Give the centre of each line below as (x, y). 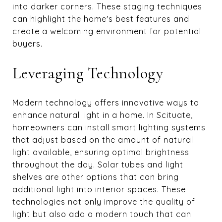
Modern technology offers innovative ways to (106, 102)
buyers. (28, 43)
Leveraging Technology (88, 73)
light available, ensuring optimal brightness (101, 152)
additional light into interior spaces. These (99, 189)
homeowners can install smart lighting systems (109, 127)
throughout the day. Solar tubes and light (98, 164)
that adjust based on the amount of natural (103, 139)
